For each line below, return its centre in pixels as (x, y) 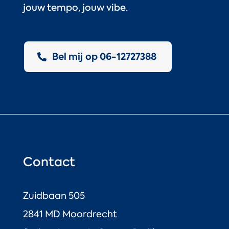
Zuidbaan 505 (54, 196)
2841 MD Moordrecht (70, 214)
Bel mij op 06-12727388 (104, 56)
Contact (49, 162)
